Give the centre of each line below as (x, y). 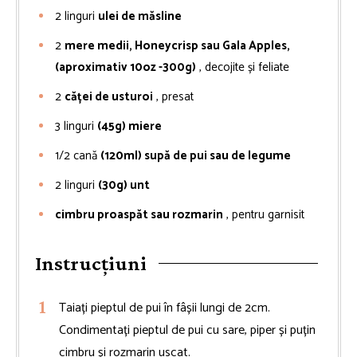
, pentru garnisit (265, 214)
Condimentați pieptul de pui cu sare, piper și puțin (187, 330)
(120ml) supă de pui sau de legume (196, 155)
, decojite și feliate (244, 67)
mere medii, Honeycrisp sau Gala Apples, (177, 45)
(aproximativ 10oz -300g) (126, 67)
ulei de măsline (140, 16)
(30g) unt (124, 185)
